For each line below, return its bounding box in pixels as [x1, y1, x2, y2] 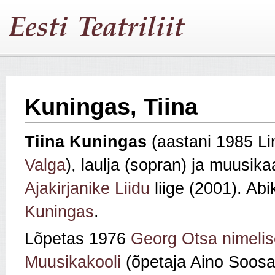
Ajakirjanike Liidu [25, 179, 150, 198]
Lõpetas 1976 [25, 230, 131, 249]
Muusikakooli [25, 253, 121, 272]
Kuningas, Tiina [25, 94, 198, 120]
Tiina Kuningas [25, 133, 152, 152]
